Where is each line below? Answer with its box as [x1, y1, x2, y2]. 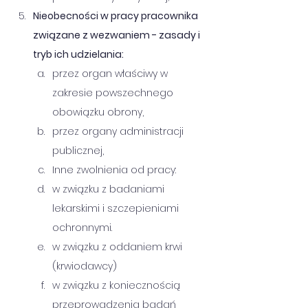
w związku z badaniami [52, 182, 167, 196]
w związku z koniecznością [52, 278, 183, 292]
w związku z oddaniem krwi [52, 240, 185, 254]
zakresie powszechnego [52, 86, 176, 100]
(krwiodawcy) [52, 259, 117, 273]
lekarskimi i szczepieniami [52, 201, 181, 215]
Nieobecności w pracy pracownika [33, 9, 200, 23]
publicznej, [52, 144, 104, 157]
